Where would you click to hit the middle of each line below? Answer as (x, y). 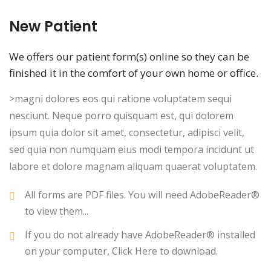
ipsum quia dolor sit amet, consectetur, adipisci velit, (127, 133)
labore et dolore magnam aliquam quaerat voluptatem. (133, 167)
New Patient (53, 27)
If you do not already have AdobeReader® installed (140, 235)
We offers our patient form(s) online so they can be (129, 57)
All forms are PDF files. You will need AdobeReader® (142, 195)
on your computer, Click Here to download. (121, 251)
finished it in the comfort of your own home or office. (134, 73)
